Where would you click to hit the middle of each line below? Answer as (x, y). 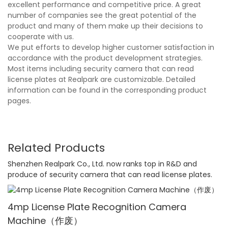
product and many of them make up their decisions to (105, 26)
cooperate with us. (41, 37)
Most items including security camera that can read (101, 69)
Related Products (56, 148)
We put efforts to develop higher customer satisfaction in (111, 48)
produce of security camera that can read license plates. (110, 174)
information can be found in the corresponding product (107, 90)
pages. (19, 101)
